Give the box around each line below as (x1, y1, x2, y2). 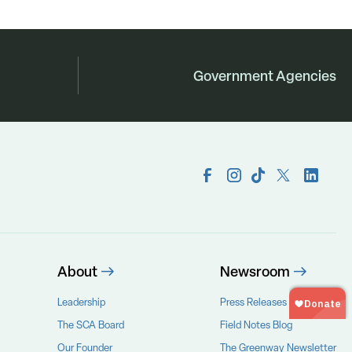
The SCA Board (57, 317, 124, 332)
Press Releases (219, 295, 287, 309)
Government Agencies (192, 65, 336, 86)
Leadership (57, 295, 105, 309)
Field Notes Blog (219, 317, 292, 332)
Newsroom (219, 261, 290, 281)
